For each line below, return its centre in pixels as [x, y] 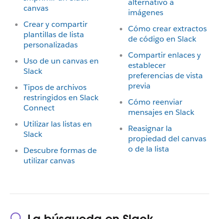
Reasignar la [150, 128]
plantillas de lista [54, 34]
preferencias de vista [165, 76]
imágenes [146, 12]
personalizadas [51, 45]
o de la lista [149, 149]
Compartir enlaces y [164, 55]
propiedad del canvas [167, 139]
